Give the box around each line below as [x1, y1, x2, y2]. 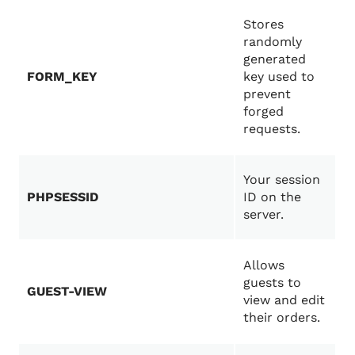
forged [243, 104, 284, 120]
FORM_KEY [27, 69, 98, 85]
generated [243, 52, 307, 67]
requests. [243, 121, 301, 137]
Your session [243, 172, 321, 188]
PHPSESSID [27, 189, 99, 205]
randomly [243, 34, 303, 50]
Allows [243, 258, 285, 273]
